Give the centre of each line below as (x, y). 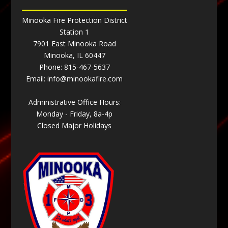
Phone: (51, 67)
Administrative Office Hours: (74, 102)
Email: (37, 78)
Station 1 (75, 32)
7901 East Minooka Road (74, 43)
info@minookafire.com (85, 78)
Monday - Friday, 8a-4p (75, 113)
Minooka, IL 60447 (74, 55)
